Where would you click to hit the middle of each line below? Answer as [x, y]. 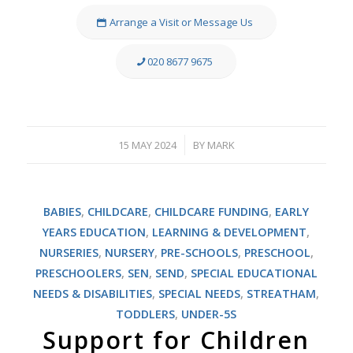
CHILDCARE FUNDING [212, 212]
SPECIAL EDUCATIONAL [254, 273]
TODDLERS [146, 314]
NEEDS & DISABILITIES [93, 294]
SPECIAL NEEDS [200, 294]
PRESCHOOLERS [78, 273]
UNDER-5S [209, 314]
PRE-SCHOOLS [199, 253]
